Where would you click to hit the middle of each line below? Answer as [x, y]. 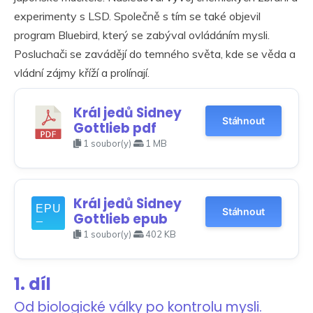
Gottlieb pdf [115, 128]
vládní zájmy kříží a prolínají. [82, 72]
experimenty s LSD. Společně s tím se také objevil [137, 16]
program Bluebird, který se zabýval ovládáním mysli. [142, 35]
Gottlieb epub [121, 219]
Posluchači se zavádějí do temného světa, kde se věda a [155, 53]
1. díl [32, 284]
